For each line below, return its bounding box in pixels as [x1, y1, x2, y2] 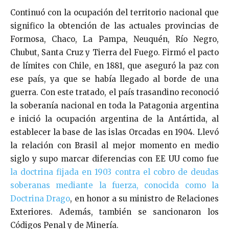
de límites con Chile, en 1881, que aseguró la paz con [10, 60, 219, 71]
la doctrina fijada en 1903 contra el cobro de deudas [10, 167, 219, 177]
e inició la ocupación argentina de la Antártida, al [10, 113, 219, 124]
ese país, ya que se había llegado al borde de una [10, 74, 219, 84]
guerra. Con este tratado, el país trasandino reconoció [10, 87, 219, 97]
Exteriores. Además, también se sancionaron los [10, 207, 219, 217]
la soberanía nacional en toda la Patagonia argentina [10, 100, 219, 110]
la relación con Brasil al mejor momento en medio [10, 140, 219, 150]
